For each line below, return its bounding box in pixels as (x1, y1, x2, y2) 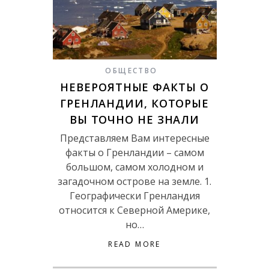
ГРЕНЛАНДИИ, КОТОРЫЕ (59, 96, 210, 111)
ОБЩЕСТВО (105, 65, 158, 76)
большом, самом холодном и (65, 160, 204, 174)
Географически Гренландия (69, 189, 200, 203)
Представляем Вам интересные (59, 131, 210, 145)
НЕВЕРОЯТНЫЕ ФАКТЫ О (60, 80, 209, 95)
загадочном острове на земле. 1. (58, 175, 211, 189)
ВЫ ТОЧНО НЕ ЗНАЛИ (69, 112, 200, 127)
